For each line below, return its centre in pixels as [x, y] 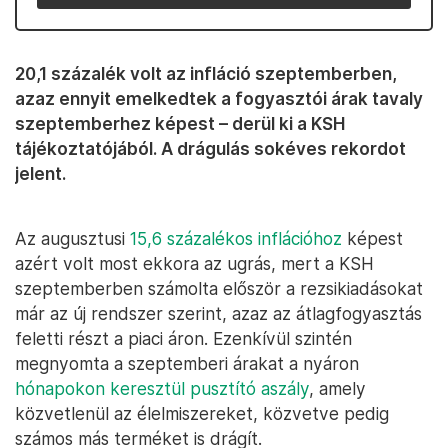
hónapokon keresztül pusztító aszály [162, 388]
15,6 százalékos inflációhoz [236, 238]
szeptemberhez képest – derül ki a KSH [180, 123]
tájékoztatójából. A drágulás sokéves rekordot [210, 148]
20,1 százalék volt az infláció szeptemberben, [206, 73]
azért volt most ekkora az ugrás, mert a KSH [194, 263]
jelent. [40, 173]
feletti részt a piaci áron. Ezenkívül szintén [183, 338]
